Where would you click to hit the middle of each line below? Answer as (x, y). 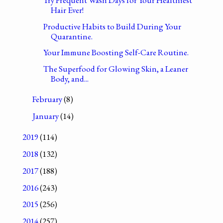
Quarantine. (72, 36)
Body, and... (70, 79)
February (48, 99)
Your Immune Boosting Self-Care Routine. (116, 53)
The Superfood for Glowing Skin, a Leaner (116, 69)
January (47, 116)
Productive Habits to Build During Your (112, 26)
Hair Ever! (67, 10)
